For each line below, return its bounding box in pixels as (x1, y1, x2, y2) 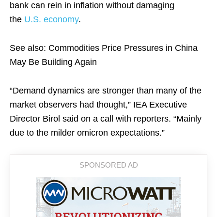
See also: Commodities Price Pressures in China (10, 43, 198, 53)
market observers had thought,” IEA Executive (10, 100, 187, 109)
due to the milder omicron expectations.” (10, 128, 165, 138)
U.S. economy (24, 15, 78, 24)
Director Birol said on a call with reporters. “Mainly (10, 114, 201, 124)
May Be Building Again (10, 57, 97, 67)
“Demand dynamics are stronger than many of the (10, 86, 201, 95)
